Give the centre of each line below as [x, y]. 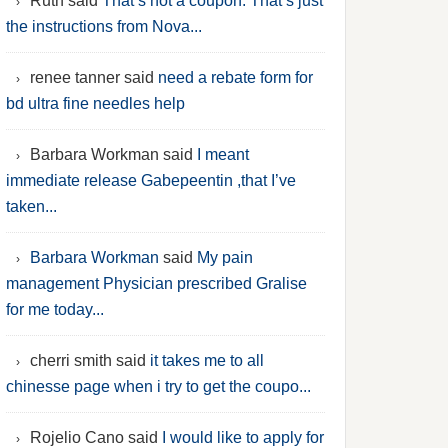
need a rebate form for [235, 77]
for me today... [55, 309]
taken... [31, 206]
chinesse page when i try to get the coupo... [158, 386]
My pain [225, 257]
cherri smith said [90, 360]
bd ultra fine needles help [95, 103]
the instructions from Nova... [104, 26]
